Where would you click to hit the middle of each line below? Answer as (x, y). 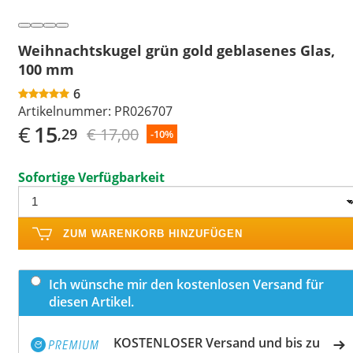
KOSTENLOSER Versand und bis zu (217, 342)
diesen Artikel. (91, 301)
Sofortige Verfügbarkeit (91, 177)
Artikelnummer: (65, 111)
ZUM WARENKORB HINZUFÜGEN (153, 233)
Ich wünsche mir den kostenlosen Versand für (186, 284)
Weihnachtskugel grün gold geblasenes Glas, (176, 50)
